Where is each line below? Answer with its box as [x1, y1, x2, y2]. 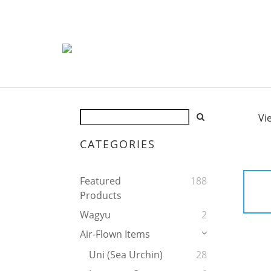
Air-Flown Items [80, 227, 150, 241]
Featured [80, 174, 121, 188]
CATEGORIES [80, 137, 155, 152]
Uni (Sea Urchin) [89, 248, 163, 262]
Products [80, 189, 122, 203]
